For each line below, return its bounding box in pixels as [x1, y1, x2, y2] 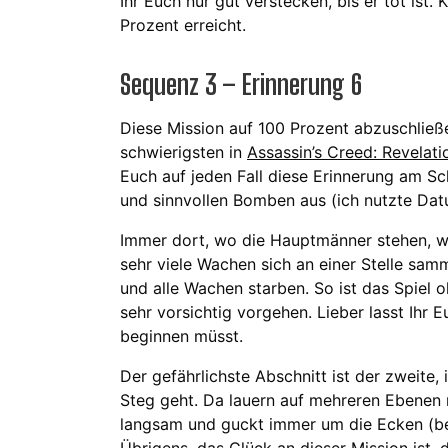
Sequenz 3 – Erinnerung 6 [120, 67, 362, 102]
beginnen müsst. [120, 326, 243, 347]
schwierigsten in [120, 142, 247, 163]
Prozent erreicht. [120, 15, 246, 36]
